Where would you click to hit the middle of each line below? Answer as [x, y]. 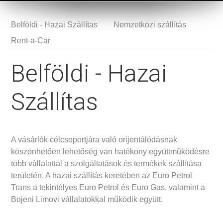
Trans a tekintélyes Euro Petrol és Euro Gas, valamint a [108, 187]
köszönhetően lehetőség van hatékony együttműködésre [111, 152]
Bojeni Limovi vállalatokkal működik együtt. [87, 199]
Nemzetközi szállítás [150, 25]
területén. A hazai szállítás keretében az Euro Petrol [102, 175]
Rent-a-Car [31, 41]
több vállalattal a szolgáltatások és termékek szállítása [107, 164]
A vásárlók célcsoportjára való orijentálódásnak [94, 140]
